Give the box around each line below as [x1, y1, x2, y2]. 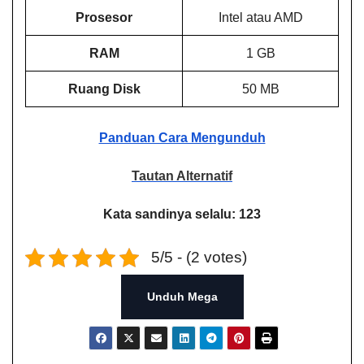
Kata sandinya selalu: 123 [103, 207, 261, 222]
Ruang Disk [67, 82, 141, 97]
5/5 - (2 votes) [150, 249, 247, 266]
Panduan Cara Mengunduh [98, 131, 266, 145]
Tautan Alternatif [132, 169, 232, 184]
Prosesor [76, 11, 132, 25]
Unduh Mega [146, 290, 218, 304]
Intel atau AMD [218, 11, 303, 25]
